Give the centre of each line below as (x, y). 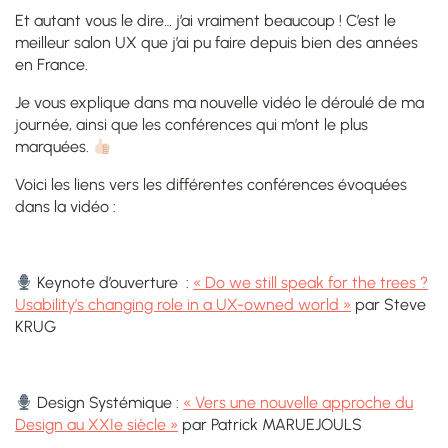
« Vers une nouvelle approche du (298, 403)
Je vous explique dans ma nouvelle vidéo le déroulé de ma (219, 103)
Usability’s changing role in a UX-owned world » (183, 305)
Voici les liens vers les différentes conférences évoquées (211, 185)
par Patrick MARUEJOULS (270, 425)
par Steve (388, 305)
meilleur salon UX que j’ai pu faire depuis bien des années (216, 43)
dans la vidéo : (65, 207)
